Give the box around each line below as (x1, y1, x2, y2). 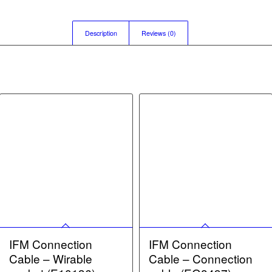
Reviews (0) (141, 29, 177, 38)
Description (85, 29, 118, 38)
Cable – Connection (148, 250, 253, 267)
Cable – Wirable (8, 250, 92, 267)
